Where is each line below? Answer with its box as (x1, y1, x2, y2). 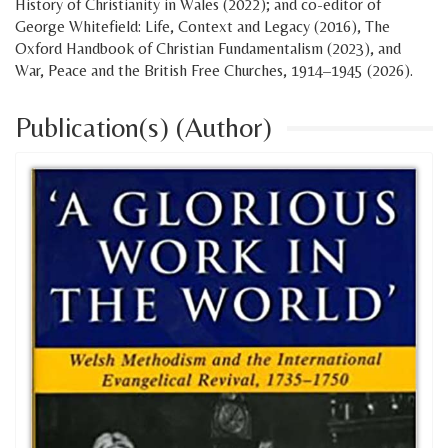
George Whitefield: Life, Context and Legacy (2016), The (15, 16, 390, 36)
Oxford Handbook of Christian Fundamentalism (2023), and (15, 38, 401, 58)
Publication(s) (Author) (15, 110, 272, 143)
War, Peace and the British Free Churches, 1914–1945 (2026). (15, 60, 413, 80)
